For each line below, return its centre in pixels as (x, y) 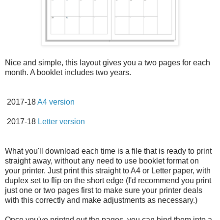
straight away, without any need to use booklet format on (102, 161)
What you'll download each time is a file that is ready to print (108, 151)
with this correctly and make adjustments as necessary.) (101, 200)
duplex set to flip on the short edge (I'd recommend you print (108, 180)
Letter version (61, 121)
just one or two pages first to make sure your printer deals (104, 190)
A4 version (57, 102)
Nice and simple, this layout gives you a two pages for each (108, 62)
